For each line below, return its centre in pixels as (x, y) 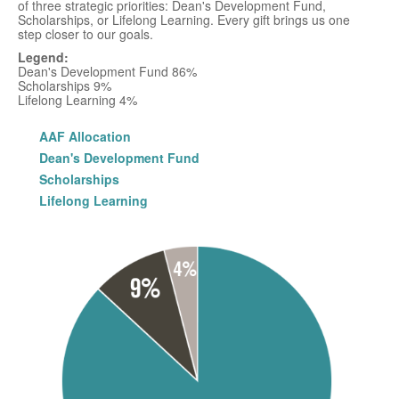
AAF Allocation (85, 136)
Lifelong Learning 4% (77, 99)
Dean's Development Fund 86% (107, 71)
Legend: (43, 57)
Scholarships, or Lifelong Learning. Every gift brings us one (184, 19)
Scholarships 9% (65, 85)
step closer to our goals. (85, 33)
